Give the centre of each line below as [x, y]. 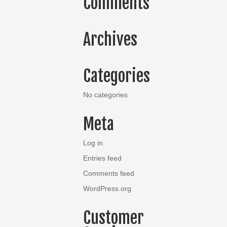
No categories [106, 95]
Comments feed [109, 173]
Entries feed [103, 158]
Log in [93, 143]
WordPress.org [107, 188]
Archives [110, 40]
